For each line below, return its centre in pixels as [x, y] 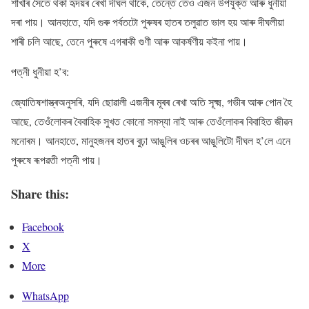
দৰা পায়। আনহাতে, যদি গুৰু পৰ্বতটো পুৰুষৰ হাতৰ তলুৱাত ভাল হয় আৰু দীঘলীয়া [148, 22]
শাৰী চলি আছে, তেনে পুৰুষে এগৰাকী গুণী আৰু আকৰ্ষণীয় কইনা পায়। [129, 41]
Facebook [43, 227]
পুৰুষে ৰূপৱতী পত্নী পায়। [57, 160]
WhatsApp [46, 296]
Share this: [40, 193]
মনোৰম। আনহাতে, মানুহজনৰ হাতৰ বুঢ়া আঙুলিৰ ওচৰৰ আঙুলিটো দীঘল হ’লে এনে [151, 140]
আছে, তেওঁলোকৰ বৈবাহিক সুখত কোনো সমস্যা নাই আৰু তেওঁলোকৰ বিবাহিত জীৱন [152, 121]
